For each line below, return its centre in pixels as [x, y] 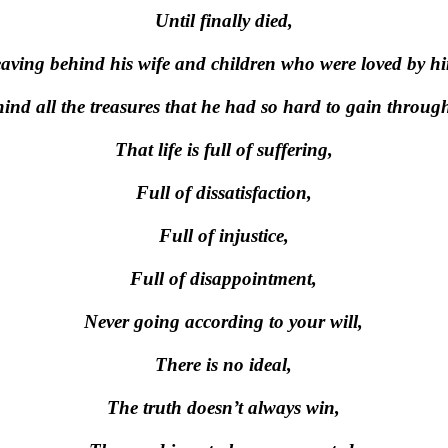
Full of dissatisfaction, [223, 192]
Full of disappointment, [223, 278]
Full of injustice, [223, 235]
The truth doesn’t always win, [223, 407]
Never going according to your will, [223, 321]
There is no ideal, [223, 364]
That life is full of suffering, [223, 149]
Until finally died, [223, 20]
